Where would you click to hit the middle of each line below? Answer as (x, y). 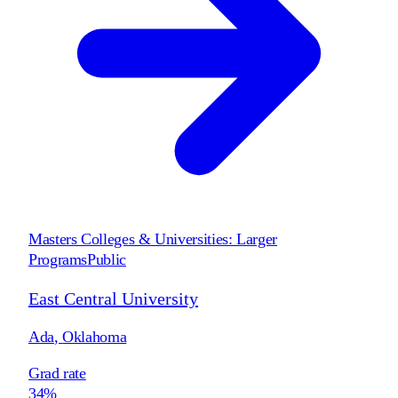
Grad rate (57, 373)
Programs (58, 259)
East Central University (113, 298)
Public (107, 259)
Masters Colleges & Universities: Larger (153, 239)
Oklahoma (95, 336)
